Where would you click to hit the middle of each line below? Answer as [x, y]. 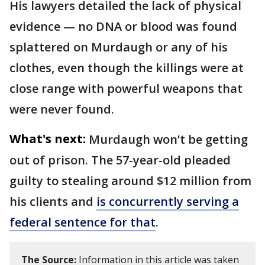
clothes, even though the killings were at [127, 67]
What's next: [48, 138]
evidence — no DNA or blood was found [123, 26]
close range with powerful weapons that [126, 88]
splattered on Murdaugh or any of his [119, 47]
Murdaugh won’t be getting [168, 139]
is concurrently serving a [168, 201]
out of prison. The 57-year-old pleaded [120, 160]
